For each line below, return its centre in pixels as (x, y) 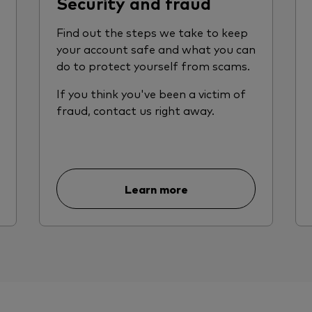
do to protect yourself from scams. (155, 66)
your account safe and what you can (156, 49)
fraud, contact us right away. (135, 110)
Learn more (156, 189)
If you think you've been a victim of (151, 94)
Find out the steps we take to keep (152, 32)
